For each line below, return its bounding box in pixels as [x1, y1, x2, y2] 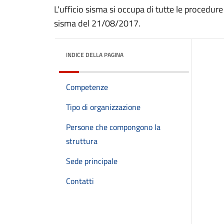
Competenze [66, 81, 108, 93]
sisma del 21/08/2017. [54, 16, 140, 30]
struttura [66, 135, 97, 147]
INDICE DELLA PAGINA [66, 50, 123, 59]
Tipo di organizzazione [66, 101, 140, 113]
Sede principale [66, 155, 117, 167]
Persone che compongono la [66, 121, 160, 133]
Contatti [66, 175, 94, 187]
